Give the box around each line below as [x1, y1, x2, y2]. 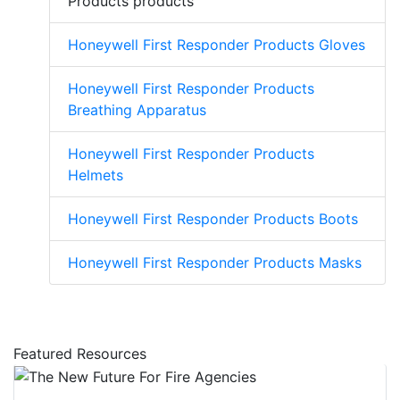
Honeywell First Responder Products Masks [68, 254, 362, 272]
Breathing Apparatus [68, 101, 206, 120]
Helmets [68, 166, 123, 185]
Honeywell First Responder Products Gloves [68, 36, 365, 54]
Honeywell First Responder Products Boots [68, 210, 358, 229]
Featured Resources [13, 345, 146, 363]
